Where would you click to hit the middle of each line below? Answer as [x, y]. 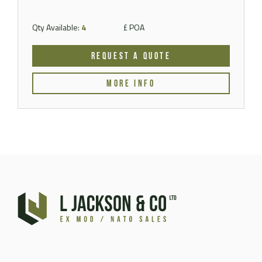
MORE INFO [131, 85]
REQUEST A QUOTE [131, 57]
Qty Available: [57, 27]
